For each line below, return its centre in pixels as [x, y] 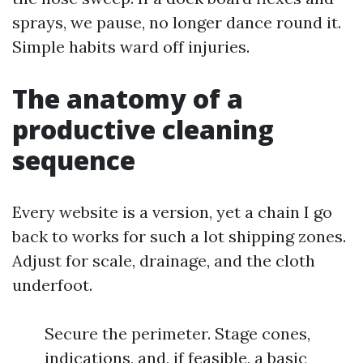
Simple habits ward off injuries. [131, 47]
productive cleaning [143, 129]
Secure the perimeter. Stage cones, [177, 333]
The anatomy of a [128, 98]
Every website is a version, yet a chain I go [172, 212]
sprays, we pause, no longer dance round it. [177, 22]
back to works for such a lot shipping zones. [179, 236]
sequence [74, 160]
